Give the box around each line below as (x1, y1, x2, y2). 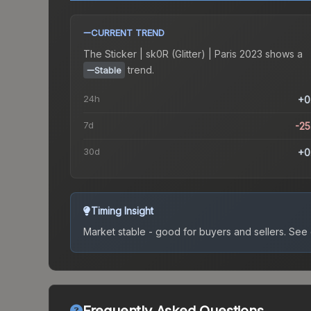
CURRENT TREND (91, 27, 165, 39)
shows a (262, 48, 303, 60)
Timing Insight (91, 205, 153, 217)
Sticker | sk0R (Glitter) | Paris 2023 (105, 48, 262, 60)
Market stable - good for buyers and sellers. (83, 226, 286, 238)
